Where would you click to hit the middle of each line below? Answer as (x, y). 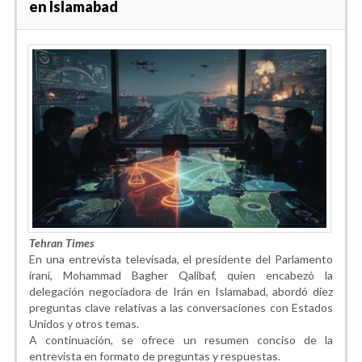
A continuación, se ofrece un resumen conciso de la (181, 339)
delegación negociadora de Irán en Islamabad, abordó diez (181, 291)
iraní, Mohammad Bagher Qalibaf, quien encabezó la (181, 275)
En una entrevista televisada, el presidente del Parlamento (181, 259)
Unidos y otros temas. (84, 323)
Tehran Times (62, 242)
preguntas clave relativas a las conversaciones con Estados (181, 307)
